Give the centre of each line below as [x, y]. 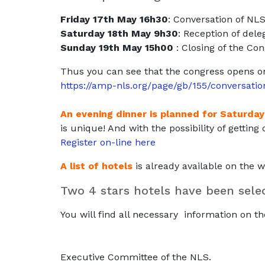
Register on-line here [108, 142]
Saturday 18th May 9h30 [119, 33]
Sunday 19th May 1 [105, 48]
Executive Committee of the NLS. [136, 257]
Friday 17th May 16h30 [114, 19]
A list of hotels [96, 166]
